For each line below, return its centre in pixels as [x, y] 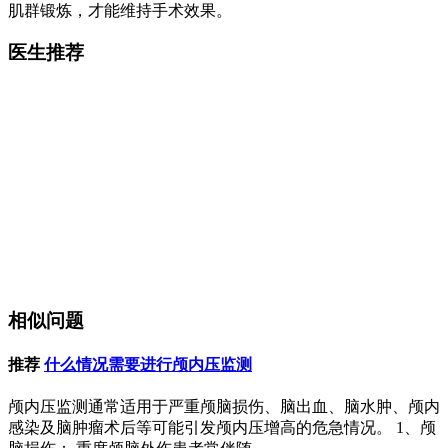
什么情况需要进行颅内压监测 [148, 364]
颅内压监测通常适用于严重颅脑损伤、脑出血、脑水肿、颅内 [224, 407]
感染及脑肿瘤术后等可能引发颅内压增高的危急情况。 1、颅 [222, 428]
